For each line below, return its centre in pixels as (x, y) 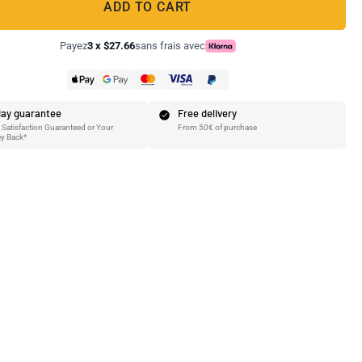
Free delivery (207, 113)
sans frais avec (170, 46)
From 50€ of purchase (217, 127)
